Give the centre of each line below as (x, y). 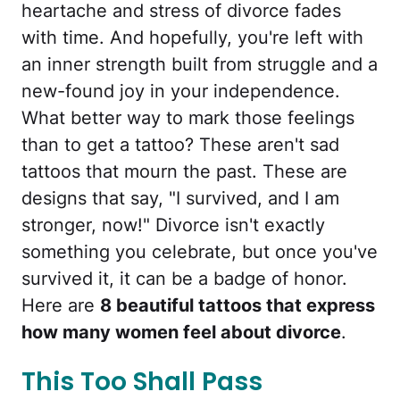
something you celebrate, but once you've (200, 252)
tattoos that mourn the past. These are (184, 171)
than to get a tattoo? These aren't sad (180, 145)
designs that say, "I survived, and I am (180, 198)
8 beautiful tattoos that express (237, 305)
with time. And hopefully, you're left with (192, 37)
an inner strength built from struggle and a (200, 64)
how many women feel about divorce (181, 332)
